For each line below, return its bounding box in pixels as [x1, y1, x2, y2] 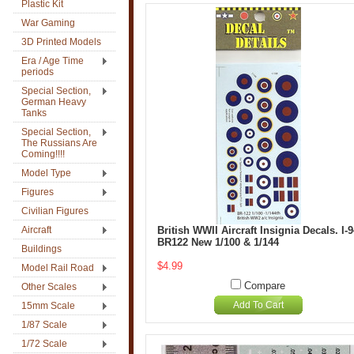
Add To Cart [232, 299, 284, 311]
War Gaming [21, 17, 75, 28]
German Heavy [21, 96, 86, 107]
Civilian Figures [21, 205, 88, 217]
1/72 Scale [21, 338, 67, 349]
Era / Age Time [21, 55, 84, 66]
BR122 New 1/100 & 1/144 [157, 236, 279, 248]
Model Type [21, 168, 71, 179]
